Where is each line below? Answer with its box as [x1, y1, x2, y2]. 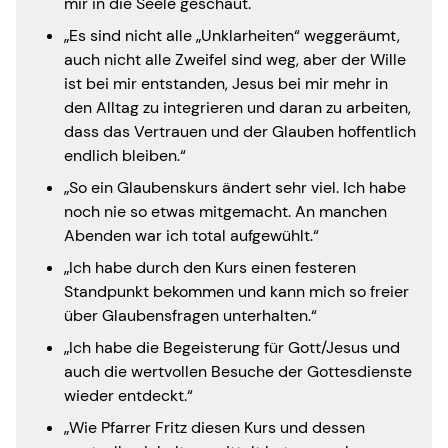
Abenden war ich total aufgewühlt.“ [64, 224, 319, 246]
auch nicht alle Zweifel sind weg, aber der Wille [64, 48, 406, 70]
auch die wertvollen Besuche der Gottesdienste [64, 360, 412, 382]
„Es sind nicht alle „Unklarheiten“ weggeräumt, [64, 24, 400, 46]
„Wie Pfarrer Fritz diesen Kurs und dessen [64, 416, 365, 438]
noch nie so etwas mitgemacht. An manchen [64, 200, 387, 222]
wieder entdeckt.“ [64, 384, 193, 406]
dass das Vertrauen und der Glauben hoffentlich [64, 120, 416, 142]
